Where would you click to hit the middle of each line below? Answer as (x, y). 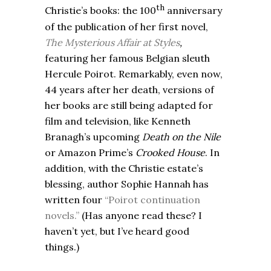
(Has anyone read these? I (141, 215)
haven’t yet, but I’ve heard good (117, 231)
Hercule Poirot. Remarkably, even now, (134, 73)
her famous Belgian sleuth (150, 58)
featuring (67, 58)
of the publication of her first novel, (126, 26)
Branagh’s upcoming (93, 136)
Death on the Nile (181, 136)
